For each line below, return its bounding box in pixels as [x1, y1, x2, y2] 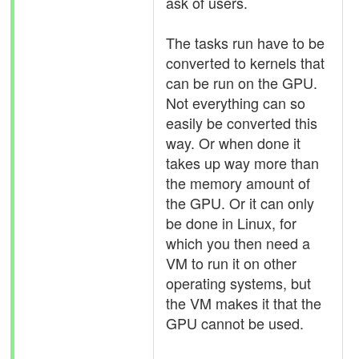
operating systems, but [166, 272, 311, 293]
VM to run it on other [166, 252, 296, 273]
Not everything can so [166, 92, 305, 113]
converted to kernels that [166, 52, 325, 73]
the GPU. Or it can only [166, 192, 314, 213]
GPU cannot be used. [166, 313, 304, 333]
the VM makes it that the [166, 292, 321, 313]
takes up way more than [166, 152, 319, 173]
